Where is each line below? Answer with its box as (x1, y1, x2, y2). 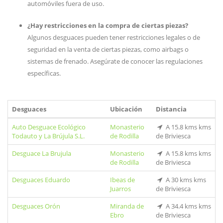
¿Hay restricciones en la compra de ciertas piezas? (27, 21, 188, 30)
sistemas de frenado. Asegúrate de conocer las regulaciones (27, 57, 203, 66)
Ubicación (110, 105, 142, 113)
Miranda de (110, 202, 144, 211)
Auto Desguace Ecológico (12, 122, 86, 131)
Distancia (156, 105, 187, 113)
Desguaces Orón (12, 202, 60, 211)
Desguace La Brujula (12, 149, 71, 158)
